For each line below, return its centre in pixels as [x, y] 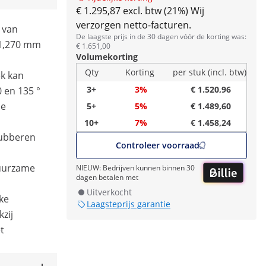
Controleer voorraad [158, 145]
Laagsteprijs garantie [129, 204]
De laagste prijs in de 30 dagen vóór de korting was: [161, 37]
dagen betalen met [107, 178]
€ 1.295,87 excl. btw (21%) [132, 11]
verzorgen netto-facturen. [134, 25]
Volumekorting [107, 57]
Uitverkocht [109, 192]
